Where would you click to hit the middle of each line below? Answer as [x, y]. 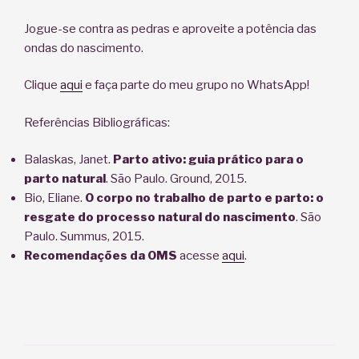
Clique [42, 85]
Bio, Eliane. [54, 198]
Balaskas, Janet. [69, 160]
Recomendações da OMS [101, 256]
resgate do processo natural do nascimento [160, 218]
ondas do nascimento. [84, 48]
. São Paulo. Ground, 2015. [176, 179]
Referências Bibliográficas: [97, 122]
